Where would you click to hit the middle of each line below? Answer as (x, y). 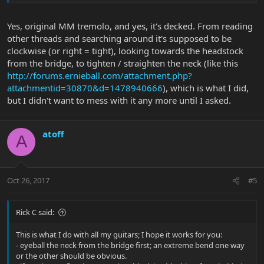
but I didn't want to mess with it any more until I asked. (119, 100)
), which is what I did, (206, 88)
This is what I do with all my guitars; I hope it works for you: (119, 235)
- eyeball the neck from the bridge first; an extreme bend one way (130, 245)
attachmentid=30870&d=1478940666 (85, 88)
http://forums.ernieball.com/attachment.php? (100, 75)
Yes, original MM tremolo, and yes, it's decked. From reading (130, 26)
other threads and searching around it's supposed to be (119, 38)
